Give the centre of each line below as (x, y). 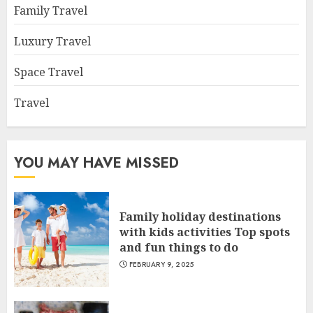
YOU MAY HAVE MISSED (96, 163)
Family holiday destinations (200, 217)
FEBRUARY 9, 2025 (161, 264)
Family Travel (51, 10)
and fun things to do (179, 247)
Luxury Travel (52, 41)
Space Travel (49, 72)
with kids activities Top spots (205, 232)
